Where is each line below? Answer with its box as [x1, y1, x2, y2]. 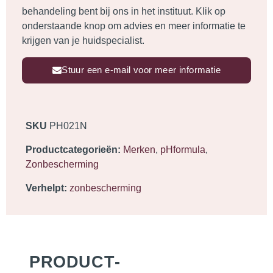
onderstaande [22, 21, 84, 32]
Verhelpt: [26, 182, 69, 193]
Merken [123, 144, 155, 155]
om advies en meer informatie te [105, 21, 246, 32]
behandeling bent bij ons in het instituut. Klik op [22, 6, 225, 17]
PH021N [49, 120, 87, 131]
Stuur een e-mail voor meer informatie [62, 65, 221, 76]
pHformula [160, 144, 205, 155]
